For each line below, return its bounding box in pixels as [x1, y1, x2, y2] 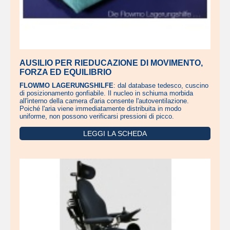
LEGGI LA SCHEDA [83, 129, 147, 138]
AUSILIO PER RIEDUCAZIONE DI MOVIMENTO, [20, 59, 203, 67]
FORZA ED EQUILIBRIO [20, 68, 111, 76]
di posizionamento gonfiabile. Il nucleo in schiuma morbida [20, 89, 193, 97]
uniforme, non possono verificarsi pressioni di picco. [20, 112, 176, 120]
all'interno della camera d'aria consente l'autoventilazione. [20, 97, 189, 105]
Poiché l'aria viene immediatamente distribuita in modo [20, 105, 181, 112]
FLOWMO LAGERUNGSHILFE [20, 82, 113, 89]
